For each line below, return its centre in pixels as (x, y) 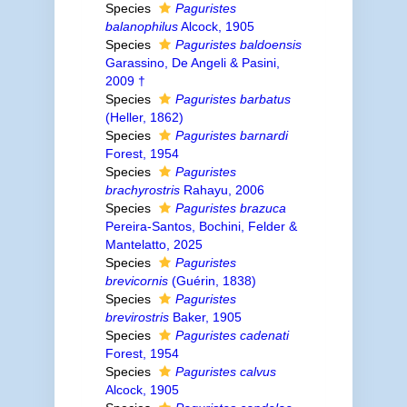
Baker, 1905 (205, 317)
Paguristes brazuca (230, 208)
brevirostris (137, 317)
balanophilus (141, 26)
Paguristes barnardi (231, 135)
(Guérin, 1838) (212, 281)
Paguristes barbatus (233, 99)
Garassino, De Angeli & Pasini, (192, 63)
